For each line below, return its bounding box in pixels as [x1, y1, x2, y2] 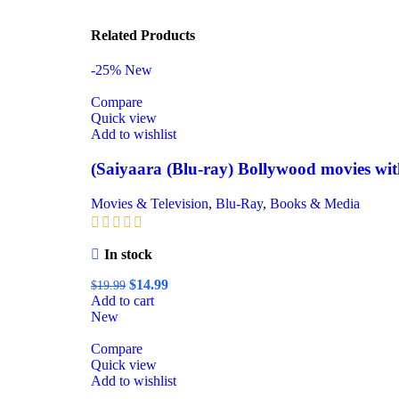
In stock [103, 246, 152, 262]
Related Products [91, 27, 195, 43]
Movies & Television [91, 195, 208, 211]
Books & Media [270, 195, 360, 211]
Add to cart [91, 292, 154, 308]
